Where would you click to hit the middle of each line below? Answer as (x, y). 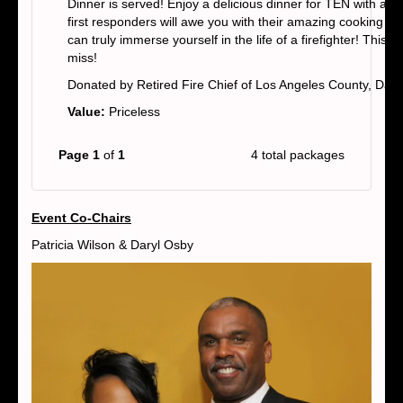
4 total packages (298, 154)
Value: (88, 111)
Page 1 (79, 154)
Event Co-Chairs (81, 217)
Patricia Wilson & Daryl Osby (112, 244)
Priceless (134, 111)
